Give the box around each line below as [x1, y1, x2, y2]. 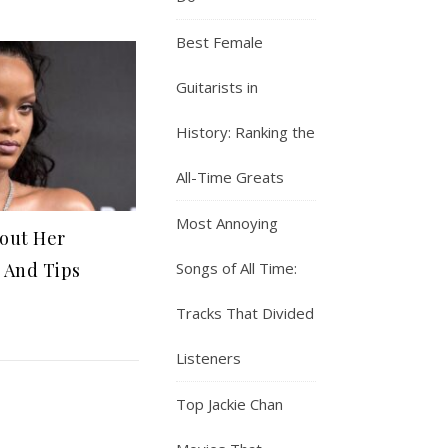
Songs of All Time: [176, 258, 297, 278]
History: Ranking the [176, 122, 315, 142]
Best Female [176, 32, 263, 52]
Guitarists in [176, 77, 258, 97]
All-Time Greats [176, 167, 284, 187]
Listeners [176, 348, 241, 368]
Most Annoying [176, 213, 278, 233]
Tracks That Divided [176, 303, 314, 323]
